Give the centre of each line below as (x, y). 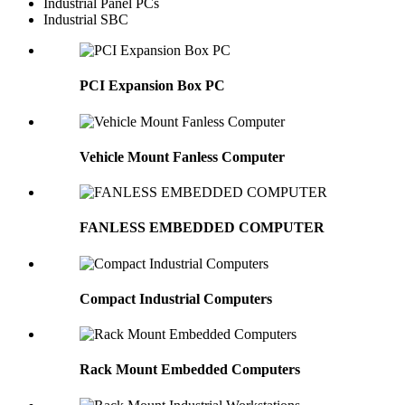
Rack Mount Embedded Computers (190, 370)
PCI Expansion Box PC (152, 86)
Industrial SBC (86, 20)
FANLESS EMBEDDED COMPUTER (202, 228)
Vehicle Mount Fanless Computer (182, 156)
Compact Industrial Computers (176, 298)
